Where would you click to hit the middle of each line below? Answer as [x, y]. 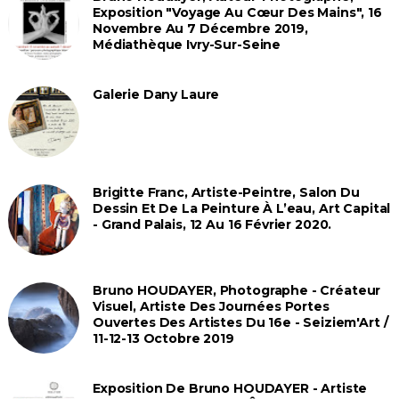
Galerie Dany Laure [156, 94]
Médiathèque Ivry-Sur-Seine [187, 44]
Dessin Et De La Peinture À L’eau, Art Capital [241, 208]
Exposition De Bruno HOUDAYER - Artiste [230, 388]
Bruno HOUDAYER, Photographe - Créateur [236, 290]
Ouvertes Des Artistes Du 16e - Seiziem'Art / [240, 322]
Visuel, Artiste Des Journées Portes [211, 306]
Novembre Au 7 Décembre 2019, [200, 28]
